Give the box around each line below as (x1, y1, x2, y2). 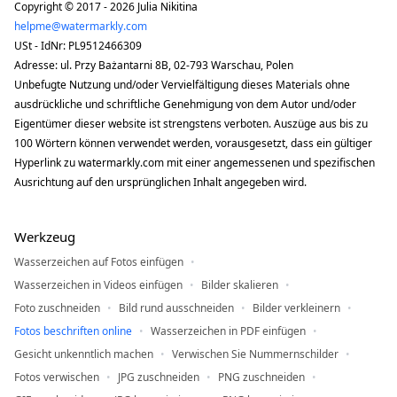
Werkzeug (14, 228, 75, 246)
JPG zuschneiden (118, 370, 199, 385)
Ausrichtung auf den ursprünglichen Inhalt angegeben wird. (14, 175, 307, 191)
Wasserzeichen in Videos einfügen (14, 277, 183, 293)
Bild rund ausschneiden (119, 300, 234, 316)
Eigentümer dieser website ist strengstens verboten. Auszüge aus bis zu (14, 116, 368, 132)
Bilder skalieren (201, 277, 278, 293)
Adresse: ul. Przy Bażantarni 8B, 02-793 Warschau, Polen (14, 58, 293, 74)
